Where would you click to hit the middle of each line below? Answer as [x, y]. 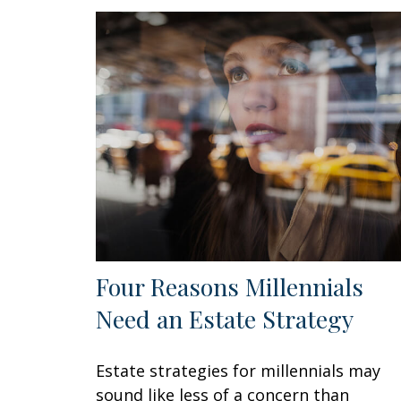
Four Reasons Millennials [230, 286]
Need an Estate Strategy [225, 318]
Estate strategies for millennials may [238, 370]
